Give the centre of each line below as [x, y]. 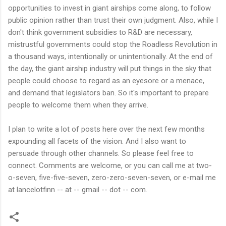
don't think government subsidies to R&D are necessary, [100, 32]
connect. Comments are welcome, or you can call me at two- [110, 165]
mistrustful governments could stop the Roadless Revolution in [113, 44]
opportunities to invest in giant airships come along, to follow [109, 8]
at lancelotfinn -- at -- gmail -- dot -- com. [78, 189]
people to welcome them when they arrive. [78, 105]
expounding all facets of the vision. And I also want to [97, 141]
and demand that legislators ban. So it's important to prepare [108, 93]
